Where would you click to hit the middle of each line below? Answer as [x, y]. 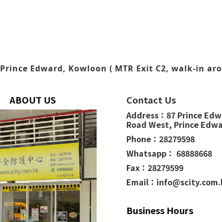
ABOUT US [33, 100]
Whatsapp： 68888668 [169, 153]
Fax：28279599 [155, 167]
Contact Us [151, 100]
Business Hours [160, 210]
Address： [146, 115]
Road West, [150, 124]
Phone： [143, 139]
